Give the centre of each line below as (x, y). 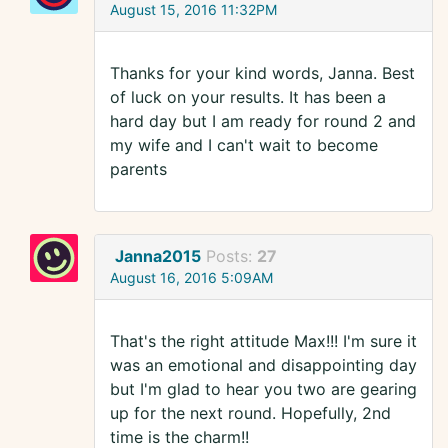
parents (138, 169)
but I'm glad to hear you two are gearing (263, 389)
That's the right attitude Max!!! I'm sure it (263, 341)
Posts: (231, 256)
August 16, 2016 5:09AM (191, 278)
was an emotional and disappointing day (263, 365)
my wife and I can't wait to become (244, 145)
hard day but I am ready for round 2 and (263, 121)
